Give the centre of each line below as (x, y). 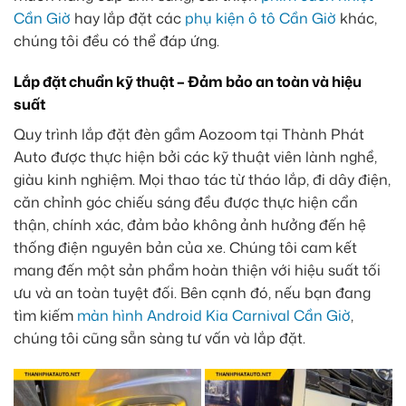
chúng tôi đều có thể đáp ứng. (116, 40)
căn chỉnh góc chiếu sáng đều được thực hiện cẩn (186, 203)
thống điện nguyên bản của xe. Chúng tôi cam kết (185, 248)
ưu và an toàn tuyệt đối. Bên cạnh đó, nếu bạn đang (192, 293)
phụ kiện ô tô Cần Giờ (261, 18)
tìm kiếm (45, 316)
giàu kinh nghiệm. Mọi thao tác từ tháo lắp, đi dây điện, (202, 180)
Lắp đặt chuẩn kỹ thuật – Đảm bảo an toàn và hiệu (188, 82)
